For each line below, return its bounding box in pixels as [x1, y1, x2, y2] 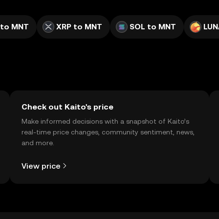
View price [22, 161, 61, 171]
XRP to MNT [56, 22, 102, 31]
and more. [22, 139, 54, 147]
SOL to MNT [130, 22, 176, 31]
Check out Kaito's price [22, 102, 113, 111]
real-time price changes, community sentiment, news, [22, 128, 195, 136]
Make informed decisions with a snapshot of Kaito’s [22, 117, 189, 125]
